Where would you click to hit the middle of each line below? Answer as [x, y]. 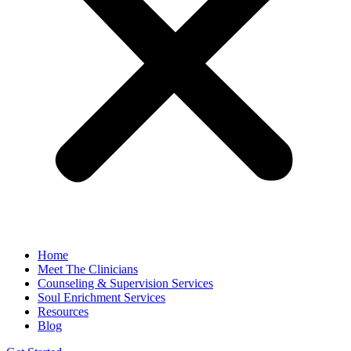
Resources [63, 312]
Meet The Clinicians [88, 270]
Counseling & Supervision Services [125, 284]
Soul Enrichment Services [101, 298]
